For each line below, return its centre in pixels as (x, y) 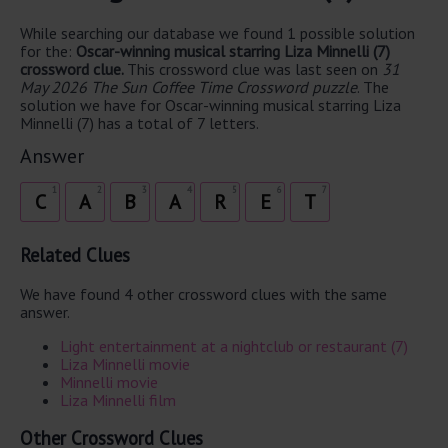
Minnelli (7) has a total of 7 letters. (139, 122)
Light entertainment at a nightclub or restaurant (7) (234, 346)
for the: (48, 50)
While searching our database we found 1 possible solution (217, 32)
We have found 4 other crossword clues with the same (203, 294)
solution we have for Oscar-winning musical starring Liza (210, 104)
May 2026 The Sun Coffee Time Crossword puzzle (188, 86)
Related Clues (75, 255)
